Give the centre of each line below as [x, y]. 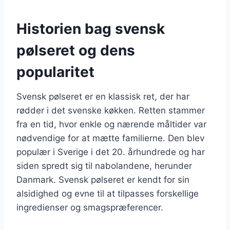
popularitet [55, 72]
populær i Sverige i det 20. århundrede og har [111, 152]
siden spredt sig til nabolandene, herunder [104, 166]
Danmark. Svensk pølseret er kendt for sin [103, 179]
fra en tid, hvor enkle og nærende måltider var [111, 124]
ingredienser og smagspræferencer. [90, 207]
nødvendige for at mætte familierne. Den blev [110, 138]
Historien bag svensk [91, 28]
